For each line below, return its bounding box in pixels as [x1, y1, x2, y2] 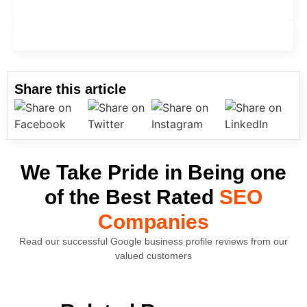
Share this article [14, 82, 126, 97]
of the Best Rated [45, 186, 219, 209]
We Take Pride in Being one [21, 161, 286, 184]
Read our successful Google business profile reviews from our [19, 236, 288, 247]
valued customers [115, 250, 192, 262]
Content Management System [89, 29, 224, 42]
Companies [98, 210, 209, 234]
